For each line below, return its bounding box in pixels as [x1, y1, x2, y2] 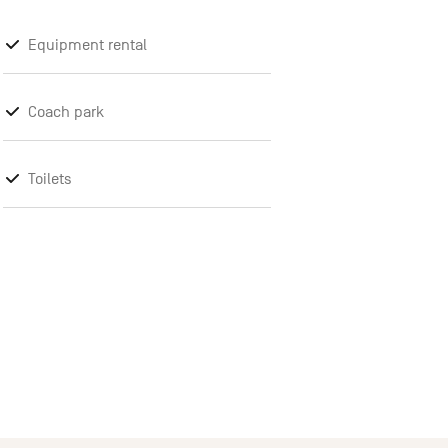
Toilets [28, 170, 73, 189]
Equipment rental [28, 36, 148, 55]
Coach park [28, 103, 105, 122]
